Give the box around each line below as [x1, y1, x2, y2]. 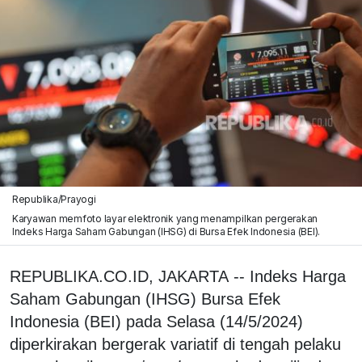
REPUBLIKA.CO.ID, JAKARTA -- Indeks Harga [10, 267, 346, 285]
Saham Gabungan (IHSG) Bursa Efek [10, 289, 280, 308]
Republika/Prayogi [11, 192, 96, 205]
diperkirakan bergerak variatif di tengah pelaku [10, 335, 341, 353]
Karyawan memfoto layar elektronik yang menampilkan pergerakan [11, 212, 318, 225]
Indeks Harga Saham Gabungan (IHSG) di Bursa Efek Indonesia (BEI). [11, 225, 321, 238]
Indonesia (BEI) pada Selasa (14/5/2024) [10, 312, 303, 330]
